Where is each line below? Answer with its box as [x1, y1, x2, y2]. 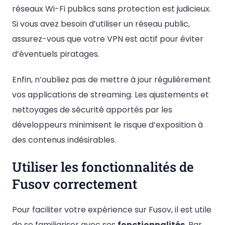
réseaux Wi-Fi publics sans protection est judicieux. [12, 3, 211, 15]
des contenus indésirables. [12, 134, 116, 146]
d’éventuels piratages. [12, 48, 99, 60]
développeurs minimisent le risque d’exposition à [12, 119, 203, 131]
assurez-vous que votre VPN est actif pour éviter [12, 33, 203, 45]
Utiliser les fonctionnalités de [12, 158, 194, 176]
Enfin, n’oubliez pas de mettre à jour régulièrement [12, 74, 211, 86]
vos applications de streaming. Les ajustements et [12, 89, 209, 101]
